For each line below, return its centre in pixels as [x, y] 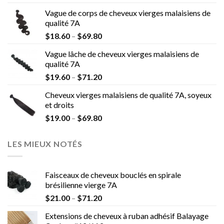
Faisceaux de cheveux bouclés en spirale [113, 175]
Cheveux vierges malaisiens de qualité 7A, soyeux [128, 95]
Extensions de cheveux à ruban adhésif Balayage [127, 216]
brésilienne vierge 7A [81, 185]
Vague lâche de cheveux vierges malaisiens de [122, 54]
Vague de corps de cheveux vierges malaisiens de [128, 13]
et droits [59, 105]
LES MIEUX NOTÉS [45, 144]
